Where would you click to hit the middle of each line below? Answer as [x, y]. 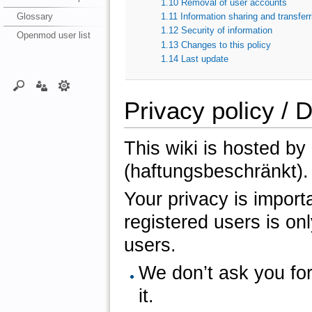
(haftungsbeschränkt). [216, 172]
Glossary [34, 16]
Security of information [227, 31]
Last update [205, 58]
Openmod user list [53, 35]
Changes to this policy [226, 45]
